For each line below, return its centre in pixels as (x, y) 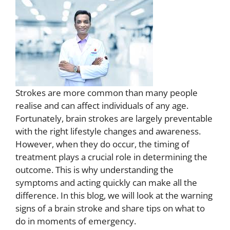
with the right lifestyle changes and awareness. (108, 131)
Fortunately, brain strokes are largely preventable (114, 118)
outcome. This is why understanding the (94, 169)
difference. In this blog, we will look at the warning (114, 195)
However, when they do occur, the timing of (102, 144)
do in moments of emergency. (76, 221)
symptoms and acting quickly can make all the (106, 182)
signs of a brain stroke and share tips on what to (110, 208)
